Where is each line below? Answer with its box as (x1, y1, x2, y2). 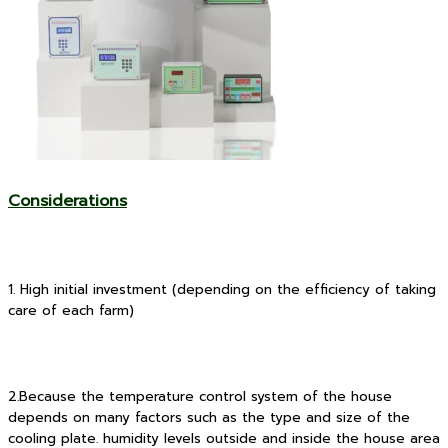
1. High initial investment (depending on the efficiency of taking (8, 279, 436, 300)
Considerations (8, 189, 127, 214)
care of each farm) (8, 300, 134, 321)
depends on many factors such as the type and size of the (8, 407, 410, 428)
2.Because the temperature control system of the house (8, 386, 392, 407)
